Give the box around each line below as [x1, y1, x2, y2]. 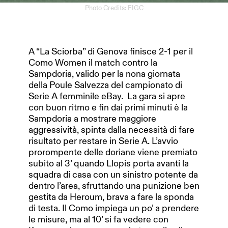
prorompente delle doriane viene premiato [28, 147, 197, 158]
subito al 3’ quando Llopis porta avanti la [28, 158, 189, 169]
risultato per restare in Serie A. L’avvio [28, 135, 178, 147]
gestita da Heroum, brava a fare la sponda [28, 191, 194, 203]
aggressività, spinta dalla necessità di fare [28, 124, 194, 136]
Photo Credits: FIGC [84, 4, 144, 13]
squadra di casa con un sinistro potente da [28, 169, 198, 181]
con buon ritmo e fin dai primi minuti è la [28, 102, 188, 113]
